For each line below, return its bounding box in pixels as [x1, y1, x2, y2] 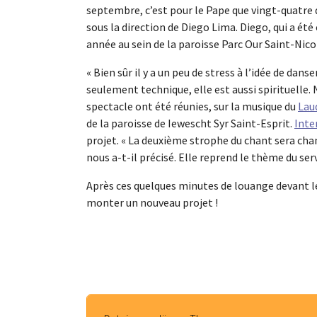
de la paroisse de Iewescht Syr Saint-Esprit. [86, 116, 294, 131]
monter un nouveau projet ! [86, 195, 218, 210]
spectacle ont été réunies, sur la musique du [86, 99, 298, 114]
